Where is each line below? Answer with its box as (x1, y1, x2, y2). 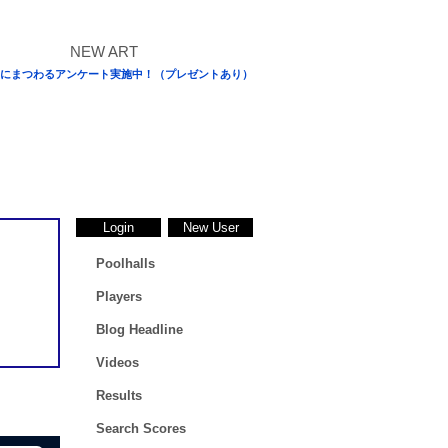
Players (96, 289, 142, 304)
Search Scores (96, 421, 186, 436)
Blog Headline (96, 322, 183, 337)
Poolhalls (96, 256, 155, 271)
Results (96, 388, 142, 403)
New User (182, 220, 239, 235)
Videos (96, 355, 139, 370)
